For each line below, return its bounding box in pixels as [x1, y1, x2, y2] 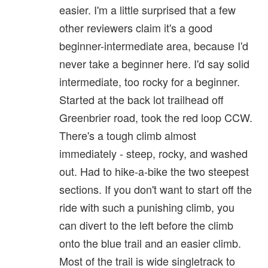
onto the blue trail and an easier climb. [59, 235, 241, 251]
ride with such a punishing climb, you [59, 199, 234, 215]
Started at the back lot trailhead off [59, 92, 224, 108]
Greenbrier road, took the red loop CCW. [59, 109, 252, 126]
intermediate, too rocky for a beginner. [59, 74, 240, 90]
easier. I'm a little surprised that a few [59, 2, 236, 18]
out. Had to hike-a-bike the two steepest [59, 163, 249, 179]
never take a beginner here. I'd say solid [59, 56, 249, 72]
